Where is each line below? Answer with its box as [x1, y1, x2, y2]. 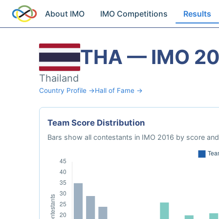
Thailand [39, 72, 79, 84]
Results [183, 9, 212, 19]
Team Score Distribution [47, 118, 145, 128]
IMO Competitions [100, 9, 168, 19]
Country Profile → [39, 87, 95, 94]
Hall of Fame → [95, 87, 143, 94]
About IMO [45, 9, 85, 19]
